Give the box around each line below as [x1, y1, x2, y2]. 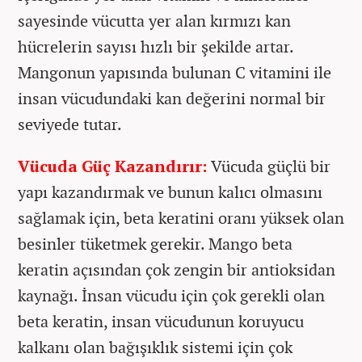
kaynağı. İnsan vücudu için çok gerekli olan [18, 284, 325, 307]
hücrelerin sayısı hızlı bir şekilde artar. [18, 36, 293, 58]
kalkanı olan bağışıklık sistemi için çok [18, 336, 293, 359]
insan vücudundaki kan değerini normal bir [18, 87, 326, 110]
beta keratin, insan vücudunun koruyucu [18, 310, 304, 333]
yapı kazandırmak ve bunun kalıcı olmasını [18, 181, 322, 204]
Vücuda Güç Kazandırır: [18, 155, 211, 178]
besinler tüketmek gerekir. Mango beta [18, 233, 293, 255]
